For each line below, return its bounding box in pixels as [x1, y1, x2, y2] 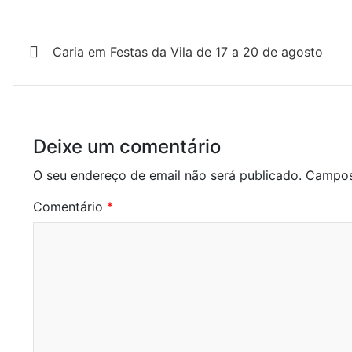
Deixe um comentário [33, 134, 221, 158]
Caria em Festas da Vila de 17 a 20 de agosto [53, 43, 323, 60]
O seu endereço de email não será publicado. [33, 167, 302, 183]
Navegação [13, 16, 146, 48]
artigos [13, 76, 97, 108]
